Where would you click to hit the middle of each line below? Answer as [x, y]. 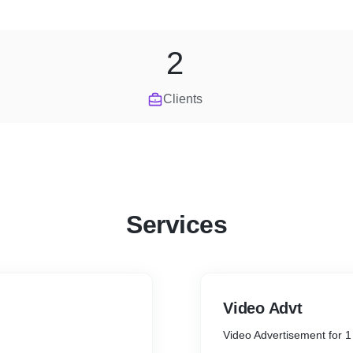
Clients [183, 99]
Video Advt [263, 308]
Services [176, 225]
